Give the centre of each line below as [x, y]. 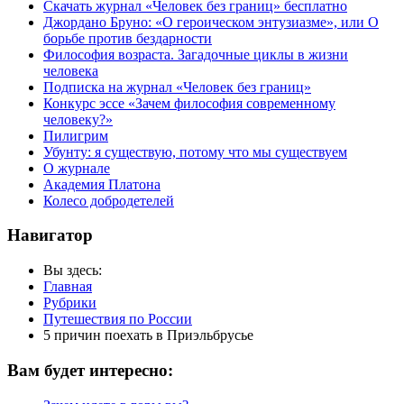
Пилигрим [76, 135]
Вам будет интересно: [90, 370]
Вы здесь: [76, 271]
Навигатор [50, 235]
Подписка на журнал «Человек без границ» [177, 87]
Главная [68, 287]
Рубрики [70, 303]
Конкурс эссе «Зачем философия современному [189, 103]
